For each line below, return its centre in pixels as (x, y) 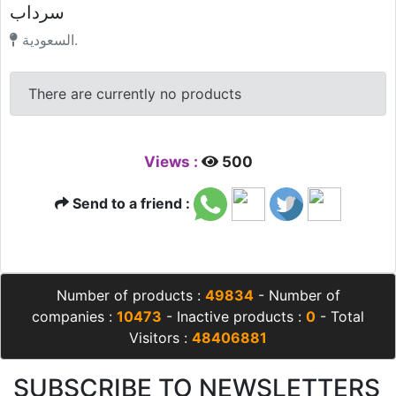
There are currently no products (135, 94)
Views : (172, 162)
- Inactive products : (234, 317)
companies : (74, 317)
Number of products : (130, 296)
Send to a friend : (131, 203)
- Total (340, 317)
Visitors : (160, 338)
